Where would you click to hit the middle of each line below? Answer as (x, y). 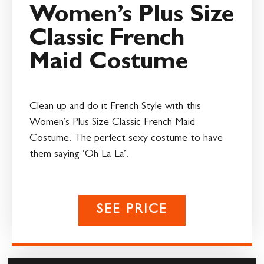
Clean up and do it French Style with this (115, 107)
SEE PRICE (132, 211)
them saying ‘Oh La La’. (79, 155)
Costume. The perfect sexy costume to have (126, 139)
